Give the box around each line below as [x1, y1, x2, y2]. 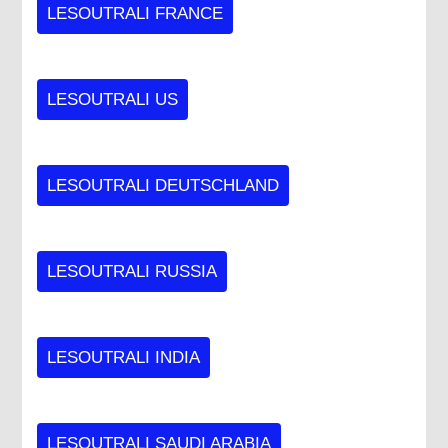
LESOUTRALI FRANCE [47, 3, 224, 23]
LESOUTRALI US [47, 89, 179, 109]
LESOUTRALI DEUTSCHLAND [47, 175, 280, 195]
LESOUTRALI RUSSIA [47, 261, 218, 281]
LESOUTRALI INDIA [47, 347, 201, 367]
